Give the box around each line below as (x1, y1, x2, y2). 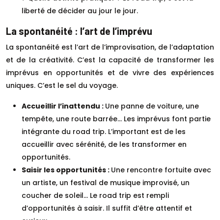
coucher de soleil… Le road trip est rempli (22, 190, 169, 200)
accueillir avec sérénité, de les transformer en (22, 139, 187, 149)
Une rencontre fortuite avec (111, 165, 211, 175)
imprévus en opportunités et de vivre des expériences (6, 67, 214, 78)
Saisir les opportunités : (22, 165, 111, 175)
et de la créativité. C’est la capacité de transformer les (6, 55, 214, 65)
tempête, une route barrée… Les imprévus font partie (22, 113, 211, 124)
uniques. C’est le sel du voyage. (6, 80, 118, 90)
